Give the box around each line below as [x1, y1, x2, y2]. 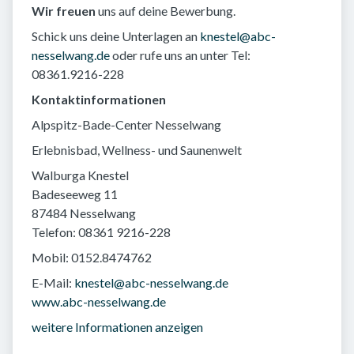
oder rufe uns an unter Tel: [110, 47, 250, 62]
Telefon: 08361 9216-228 [32, 224, 171, 239]
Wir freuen [32, 2, 96, 18]
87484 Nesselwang [32, 205, 136, 220]
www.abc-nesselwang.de [32, 293, 166, 309]
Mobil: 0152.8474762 [32, 249, 152, 265]
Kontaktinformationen [32, 91, 166, 107]
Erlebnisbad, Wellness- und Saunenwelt [32, 141, 242, 157]
